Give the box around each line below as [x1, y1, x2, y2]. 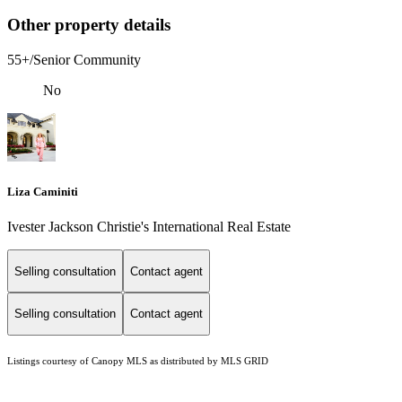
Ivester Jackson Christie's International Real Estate [7, 219, 291, 235]
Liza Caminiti [7, 185, 78, 199]
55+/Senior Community [7, 52, 141, 68]
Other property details [7, 15, 170, 35]
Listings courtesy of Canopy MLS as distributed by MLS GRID [7, 355, 268, 366]
